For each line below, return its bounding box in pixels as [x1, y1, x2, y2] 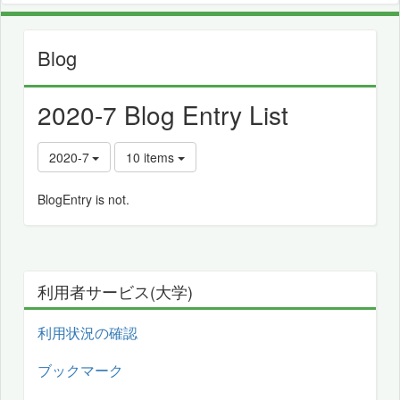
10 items [126, 148, 178, 167]
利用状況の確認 [37, 322, 137, 344]
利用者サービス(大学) [37, 279, 193, 304]
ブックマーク [37, 360, 123, 381]
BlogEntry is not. [37, 190, 129, 209]
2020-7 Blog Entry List [37, 96, 288, 133]
